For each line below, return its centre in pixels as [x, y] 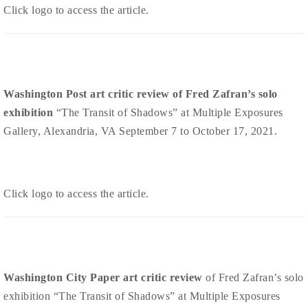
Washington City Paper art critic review [103, 278]
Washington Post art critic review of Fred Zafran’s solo [141, 94]
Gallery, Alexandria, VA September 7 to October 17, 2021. [140, 131]
